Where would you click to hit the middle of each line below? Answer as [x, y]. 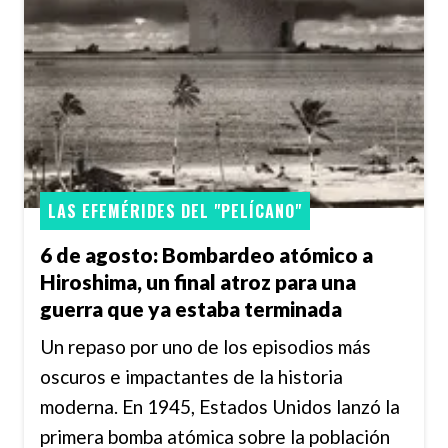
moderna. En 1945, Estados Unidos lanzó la [220, 406]
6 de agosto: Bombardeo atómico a [206, 254]
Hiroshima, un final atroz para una [198, 281]
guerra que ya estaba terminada [191, 308]
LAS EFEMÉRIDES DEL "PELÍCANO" [175, 211]
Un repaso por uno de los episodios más [205, 346]
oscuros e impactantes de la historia [191, 376]
